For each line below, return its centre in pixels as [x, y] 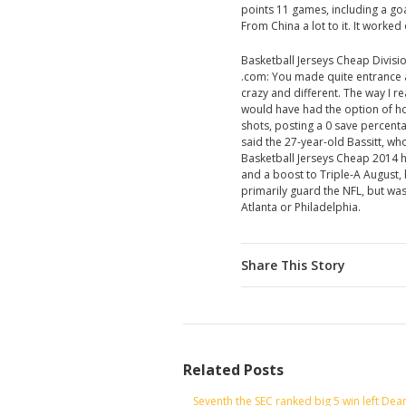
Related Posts [233, 370]
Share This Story [293, 266]
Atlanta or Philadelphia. [301, 208]
